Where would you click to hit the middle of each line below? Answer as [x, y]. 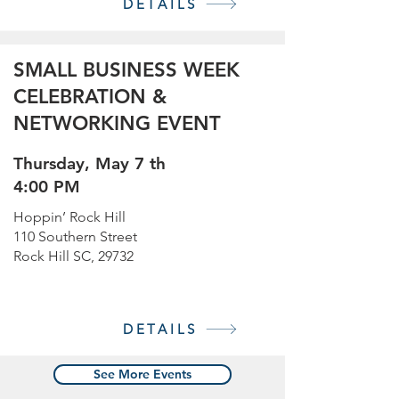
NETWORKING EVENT [117, 123]
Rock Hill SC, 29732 [73, 256]
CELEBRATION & [90, 97]
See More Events [142, 374]
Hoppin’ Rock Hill [69, 217]
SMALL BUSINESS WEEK [126, 70]
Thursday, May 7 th [90, 163]
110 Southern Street [75, 236]
